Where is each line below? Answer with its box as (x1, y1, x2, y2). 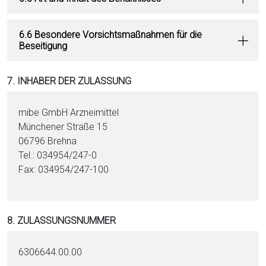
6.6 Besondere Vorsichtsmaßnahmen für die (19, 29, 202, 40)
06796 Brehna (18, 135, 77, 147)
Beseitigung (19, 40, 67, 52)
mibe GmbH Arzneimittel (18, 107, 119, 118)
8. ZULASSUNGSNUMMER (7, 215, 116, 226)
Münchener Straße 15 (18, 121, 108, 132)
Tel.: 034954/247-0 (18, 150, 97, 161)
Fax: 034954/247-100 (18, 164, 109, 175)
